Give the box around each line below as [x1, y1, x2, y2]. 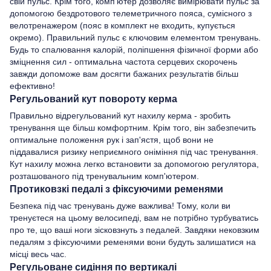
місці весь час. [10, 249, 67, 259]
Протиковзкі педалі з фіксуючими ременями [10, 183, 223, 194]
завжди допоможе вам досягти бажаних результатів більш [10, 68, 238, 79]
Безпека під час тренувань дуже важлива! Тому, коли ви [10, 200, 230, 211]
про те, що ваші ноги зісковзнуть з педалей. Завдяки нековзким [10, 224, 260, 235]
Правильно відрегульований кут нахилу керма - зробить [10, 110, 230, 120]
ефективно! [10, 80, 55, 91]
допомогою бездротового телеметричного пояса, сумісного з [10, 8, 252, 18]
